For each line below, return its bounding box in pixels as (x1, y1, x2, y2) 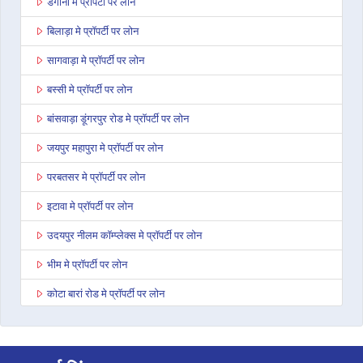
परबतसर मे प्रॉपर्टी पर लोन (47, 169, 145, 185)
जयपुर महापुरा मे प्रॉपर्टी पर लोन (47, 140, 163, 156)
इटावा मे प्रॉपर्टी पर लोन (47, 199, 133, 214)
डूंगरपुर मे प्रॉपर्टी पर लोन (47, 344, 139, 360)
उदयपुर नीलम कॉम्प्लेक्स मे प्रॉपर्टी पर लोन (47, 228, 202, 243)
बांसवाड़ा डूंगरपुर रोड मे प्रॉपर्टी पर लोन (47, 111, 189, 126)
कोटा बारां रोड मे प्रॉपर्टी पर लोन (47, 286, 164, 301)
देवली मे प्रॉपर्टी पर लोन (47, 315, 133, 331)
